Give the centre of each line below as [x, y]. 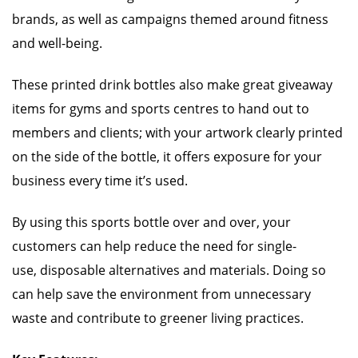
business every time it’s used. [100, 181]
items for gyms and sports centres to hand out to [161, 109]
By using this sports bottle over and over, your [151, 222]
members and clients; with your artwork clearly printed [177, 133]
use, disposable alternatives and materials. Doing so [169, 270]
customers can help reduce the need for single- [154, 246]
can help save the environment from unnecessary [161, 294]
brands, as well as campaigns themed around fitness [170, 19]
